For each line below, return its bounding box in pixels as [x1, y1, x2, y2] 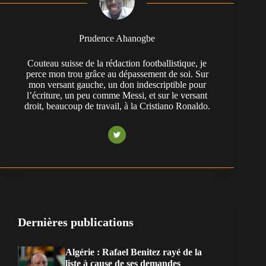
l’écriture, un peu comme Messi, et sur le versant [27, 90, 208, 101]
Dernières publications [18, 216, 134, 229]
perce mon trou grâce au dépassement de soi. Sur [26, 69, 208, 80]
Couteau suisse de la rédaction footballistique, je [27, 58, 207, 69]
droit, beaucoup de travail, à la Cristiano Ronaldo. [24, 101, 210, 112]
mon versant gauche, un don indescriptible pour [28, 80, 206, 90]
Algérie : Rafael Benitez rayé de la [65, 247, 202, 258]
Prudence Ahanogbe [79, 33, 156, 44]
